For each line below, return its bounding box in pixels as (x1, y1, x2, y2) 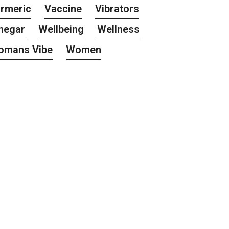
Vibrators (95, 3, 140, 15)
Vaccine (44, 3, 82, 15)
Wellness (97, 23, 140, 36)
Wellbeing (38, 23, 84, 36)
